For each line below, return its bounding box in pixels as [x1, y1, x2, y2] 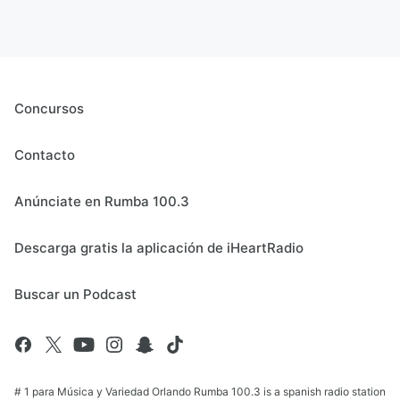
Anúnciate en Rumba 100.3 [14, 193, 189, 210]
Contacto [14, 146, 75, 163]
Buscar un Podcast [14, 286, 137, 303]
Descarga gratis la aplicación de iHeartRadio [14, 239, 304, 256]
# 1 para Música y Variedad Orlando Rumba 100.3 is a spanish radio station [14, 385, 386, 398]
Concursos [14, 100, 84, 117]
